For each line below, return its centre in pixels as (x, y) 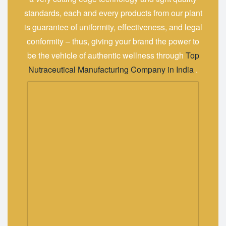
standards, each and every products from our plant (113, 13)
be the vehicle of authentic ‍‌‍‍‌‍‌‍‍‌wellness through (106, 55)
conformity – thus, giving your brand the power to (113, 41)
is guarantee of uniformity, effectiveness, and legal (113, 27)
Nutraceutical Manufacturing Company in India (111, 70)
